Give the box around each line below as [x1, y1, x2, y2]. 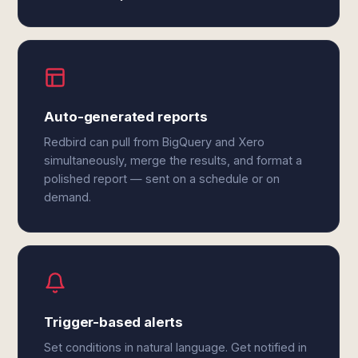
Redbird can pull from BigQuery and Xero [44, 135, 265, 149]
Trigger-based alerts [44, 314, 184, 330]
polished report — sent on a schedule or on [44, 172, 280, 185]
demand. [44, 190, 92, 204]
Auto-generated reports [44, 109, 208, 125]
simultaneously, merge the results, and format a [44, 153, 303, 167]
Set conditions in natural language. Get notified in [44, 340, 308, 354]
